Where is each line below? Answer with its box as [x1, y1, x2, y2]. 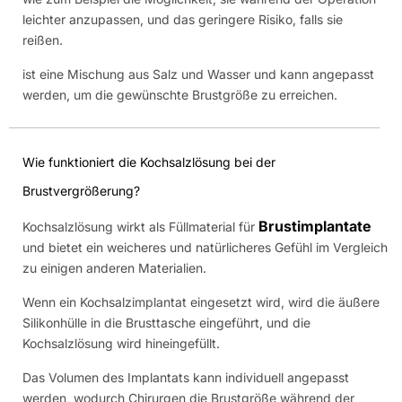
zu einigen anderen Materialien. [22, 259, 206, 275]
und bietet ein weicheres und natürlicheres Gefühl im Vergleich [22, 239, 388, 255]
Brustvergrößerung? [22, 182, 140, 198]
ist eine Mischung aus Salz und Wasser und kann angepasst [22, 66, 374, 82]
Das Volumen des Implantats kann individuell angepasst [22, 369, 349, 385]
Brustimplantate [258, 216, 371, 235]
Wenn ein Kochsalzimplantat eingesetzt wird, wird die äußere [22, 293, 380, 310]
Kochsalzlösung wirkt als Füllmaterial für [22, 218, 258, 234]
